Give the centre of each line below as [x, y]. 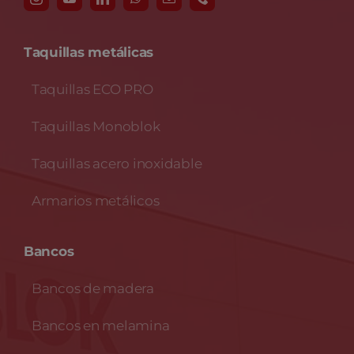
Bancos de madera [93, 289]
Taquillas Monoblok [96, 127]
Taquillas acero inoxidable [117, 164]
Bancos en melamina [101, 326]
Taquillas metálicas [89, 53]
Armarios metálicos [96, 201]
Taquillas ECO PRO [92, 90]
